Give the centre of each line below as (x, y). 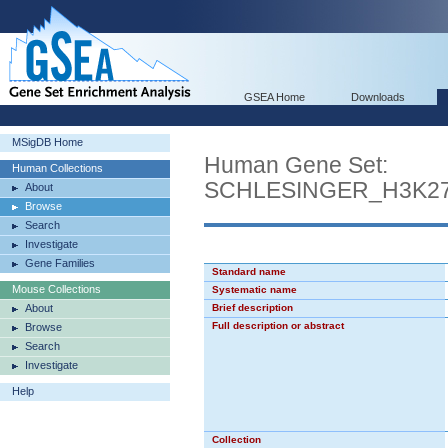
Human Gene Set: (296, 165)
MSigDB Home (47, 142)
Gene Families (60, 263)
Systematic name (254, 289)
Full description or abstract (278, 325)
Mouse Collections (56, 289)
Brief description (252, 307)
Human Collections (57, 168)
